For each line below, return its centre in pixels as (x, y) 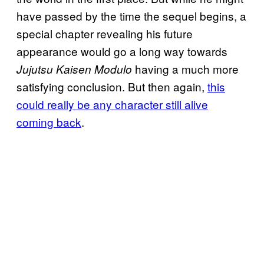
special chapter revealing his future (105, 33)
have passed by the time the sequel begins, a (131, 15)
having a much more (185, 68)
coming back (49, 121)
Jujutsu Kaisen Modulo (74, 69)
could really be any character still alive (112, 104)
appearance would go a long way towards (122, 51)
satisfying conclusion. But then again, (112, 86)
